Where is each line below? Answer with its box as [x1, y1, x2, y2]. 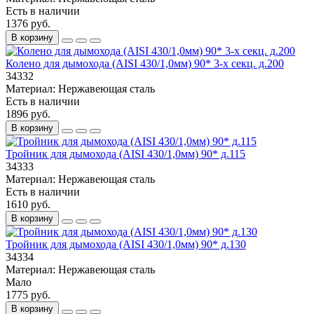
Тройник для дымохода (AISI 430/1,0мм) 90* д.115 [6, 148, 245, 161]
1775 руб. [6, 289, 50, 301]
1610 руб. [6, 198, 50, 211]
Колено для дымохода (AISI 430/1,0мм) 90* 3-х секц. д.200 [6, 57, 284, 70]
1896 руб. [6, 108, 50, 121]
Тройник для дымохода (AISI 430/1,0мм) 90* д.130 [6, 238, 246, 251]
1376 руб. [6, 18, 50, 30]
